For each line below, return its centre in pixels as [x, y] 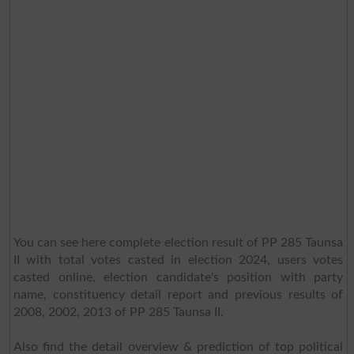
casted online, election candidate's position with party [178, 277]
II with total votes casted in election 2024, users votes [178, 260]
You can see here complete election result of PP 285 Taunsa [178, 242]
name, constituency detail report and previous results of [178, 294]
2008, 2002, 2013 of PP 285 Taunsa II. [118, 312]
